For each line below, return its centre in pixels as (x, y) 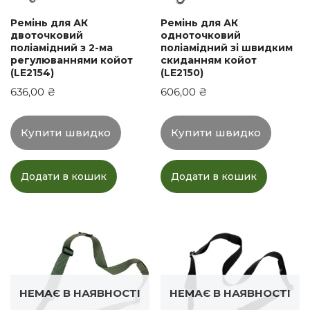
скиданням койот (209, 60)
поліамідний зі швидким (227, 47)
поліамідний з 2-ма (62, 47)
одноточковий (201, 35)
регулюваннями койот (72, 60)
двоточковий (47, 35)
